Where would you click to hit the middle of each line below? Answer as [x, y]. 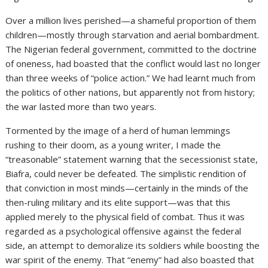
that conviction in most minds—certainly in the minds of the [127, 188]
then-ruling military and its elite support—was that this [118, 202]
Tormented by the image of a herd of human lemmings [118, 130]
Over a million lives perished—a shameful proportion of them [131, 20]
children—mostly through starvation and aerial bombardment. [133, 34]
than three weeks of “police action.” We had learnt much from [131, 77]
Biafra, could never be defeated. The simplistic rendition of [126, 173]
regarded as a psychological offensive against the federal [124, 231]
